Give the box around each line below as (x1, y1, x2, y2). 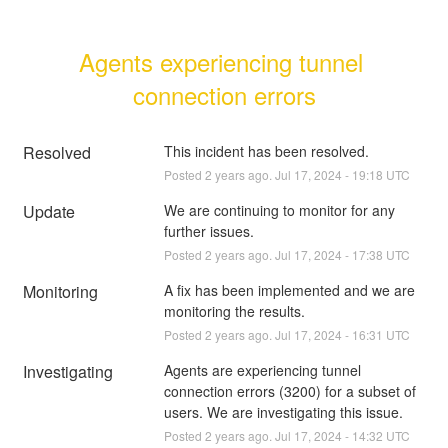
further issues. (163, 220, 254, 241)
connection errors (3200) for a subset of (163, 380, 416, 401)
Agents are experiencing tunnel (163, 359, 361, 380)
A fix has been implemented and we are (163, 279, 415, 300)
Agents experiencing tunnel (78, 43, 363, 79)
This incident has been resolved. (163, 140, 369, 161)
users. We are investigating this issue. (163, 401, 403, 422)
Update (23, 199, 76, 223)
